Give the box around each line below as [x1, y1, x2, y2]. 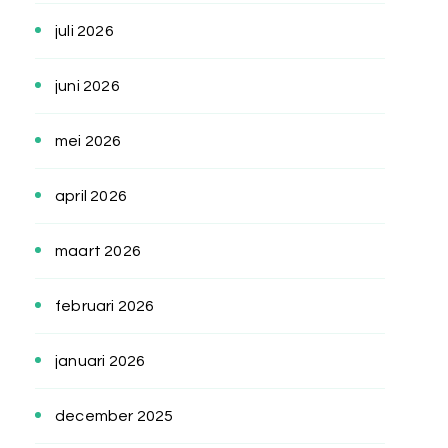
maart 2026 [55, 243, 141, 260]
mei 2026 [55, 133, 122, 150]
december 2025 [55, 408, 174, 425]
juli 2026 [55, 23, 114, 40]
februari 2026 [55, 298, 155, 315]
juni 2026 [55, 78, 120, 95]
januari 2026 [55, 353, 146, 370]
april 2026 [55, 188, 127, 205]
